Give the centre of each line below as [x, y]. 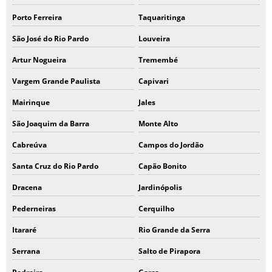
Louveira [154, 39]
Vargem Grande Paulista [56, 81]
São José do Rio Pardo [50, 39]
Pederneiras [34, 209]
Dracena [27, 187]
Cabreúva [29, 145]
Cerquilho [156, 209]
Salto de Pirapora [169, 251]
